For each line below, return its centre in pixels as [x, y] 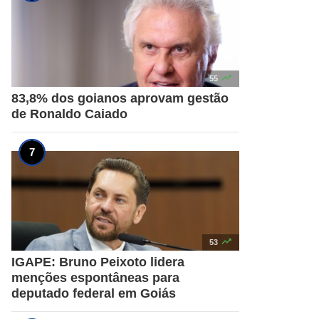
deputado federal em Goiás [94, 293]
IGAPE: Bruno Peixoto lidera [98, 262]
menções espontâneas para [95, 277]
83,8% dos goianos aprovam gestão [120, 98]
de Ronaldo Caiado [69, 114]
